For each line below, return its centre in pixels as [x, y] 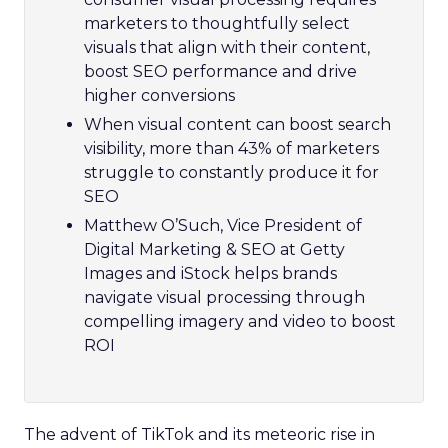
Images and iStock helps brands [210, 273]
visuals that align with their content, [227, 47]
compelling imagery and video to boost [240, 321]
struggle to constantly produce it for [231, 172]
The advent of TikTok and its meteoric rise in [199, 434]
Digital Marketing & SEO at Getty [214, 249]
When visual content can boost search [237, 124]
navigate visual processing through [224, 297]
